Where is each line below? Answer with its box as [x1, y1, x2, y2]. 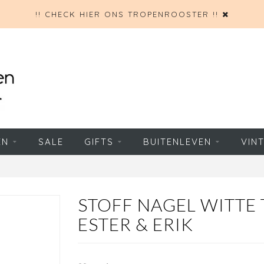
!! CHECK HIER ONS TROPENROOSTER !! [35, 9, 219, 19]
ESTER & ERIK [77, 213, 193, 235]
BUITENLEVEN [143, 136, 212, 147]
